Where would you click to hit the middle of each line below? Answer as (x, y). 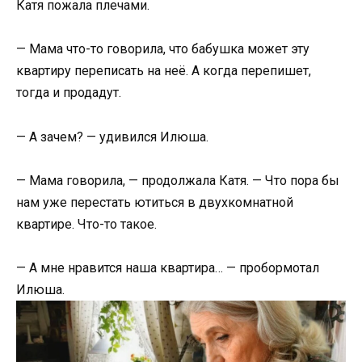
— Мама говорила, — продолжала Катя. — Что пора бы (178, 180)
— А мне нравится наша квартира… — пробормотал (168, 268)
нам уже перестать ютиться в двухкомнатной (155, 202)
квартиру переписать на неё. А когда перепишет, (164, 71)
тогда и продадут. (69, 93)
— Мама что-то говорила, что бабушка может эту (163, 49)
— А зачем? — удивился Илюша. (112, 137)
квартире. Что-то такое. (86, 224)
